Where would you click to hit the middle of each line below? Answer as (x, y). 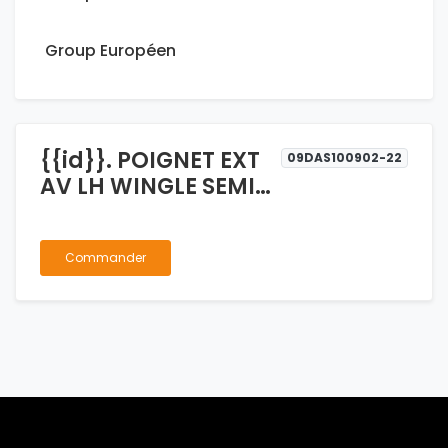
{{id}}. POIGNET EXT (150, 161)
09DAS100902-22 (345, 158)
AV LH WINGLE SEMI (147, 187)
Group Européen (110, 51)
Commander (105, 258)
